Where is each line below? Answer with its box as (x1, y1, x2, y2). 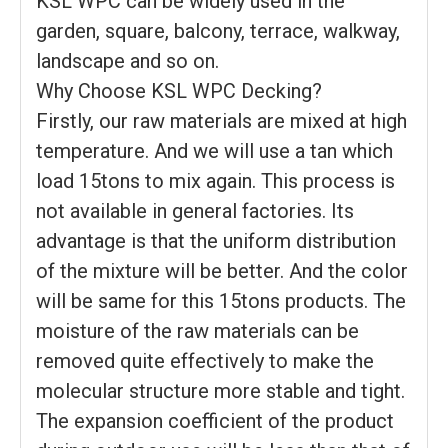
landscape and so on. (36, 48, 219, 73)
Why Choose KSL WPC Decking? (36, 78, 322, 103)
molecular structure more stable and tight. (36, 378, 405, 403)
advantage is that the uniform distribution (36, 228, 396, 253)
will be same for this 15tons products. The (36, 288, 406, 313)
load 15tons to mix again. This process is (36, 168, 395, 193)
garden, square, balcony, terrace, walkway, (36, 18, 400, 43)
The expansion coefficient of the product (36, 408, 394, 433)
